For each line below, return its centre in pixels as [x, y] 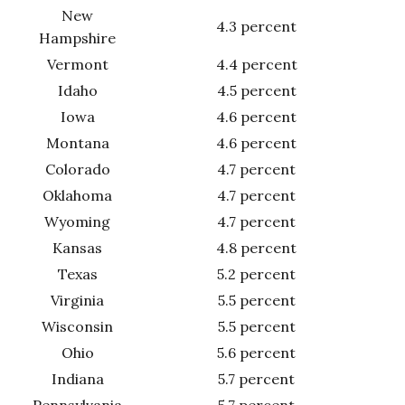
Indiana [77, 378]
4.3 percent [256, 26]
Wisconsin [77, 326]
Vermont [77, 64]
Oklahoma [77, 195]
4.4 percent [256, 64]
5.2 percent [256, 273]
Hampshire [77, 38]
